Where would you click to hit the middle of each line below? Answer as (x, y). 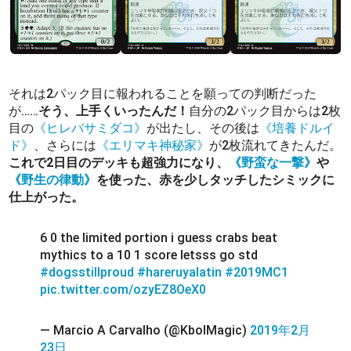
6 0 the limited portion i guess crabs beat (159, 237)
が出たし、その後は (203, 128)
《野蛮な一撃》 (273, 162)
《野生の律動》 (53, 179)
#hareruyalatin (180, 272)
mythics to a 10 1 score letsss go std (149, 255)
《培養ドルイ (297, 128)
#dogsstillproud (87, 272)
